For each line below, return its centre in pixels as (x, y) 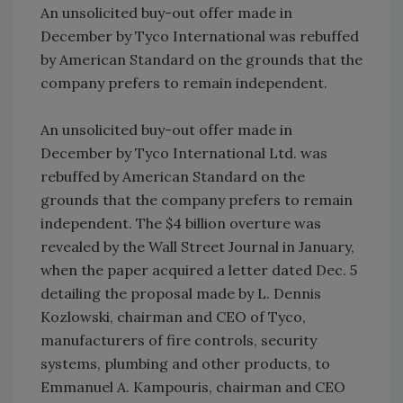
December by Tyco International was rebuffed (200, 36)
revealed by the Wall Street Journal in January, (197, 246)
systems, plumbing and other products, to (185, 363)
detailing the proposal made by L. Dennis (181, 293)
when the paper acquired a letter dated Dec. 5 (199, 270)
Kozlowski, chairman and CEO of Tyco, (173, 317)
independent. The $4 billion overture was (181, 223)
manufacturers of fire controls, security (179, 340)
